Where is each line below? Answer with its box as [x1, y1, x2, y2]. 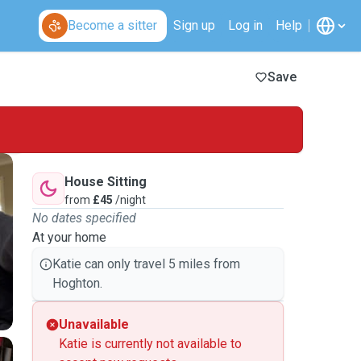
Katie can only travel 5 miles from [52, 256, 240, 272]
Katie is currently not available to [59, 336, 242, 351]
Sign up [173, 18, 215, 33]
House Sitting [64, 174, 147, 189]
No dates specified [32, 210, 136, 226]
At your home [32, 230, 106, 245]
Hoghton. [52, 276, 102, 291]
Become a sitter [68, 18, 157, 33]
